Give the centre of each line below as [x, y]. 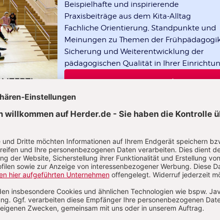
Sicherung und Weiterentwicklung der [134, 52]
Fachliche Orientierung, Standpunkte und [140, 28]
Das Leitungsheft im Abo [131, 201]
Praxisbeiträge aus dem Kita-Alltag [128, 16]
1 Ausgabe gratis [147, 81]
